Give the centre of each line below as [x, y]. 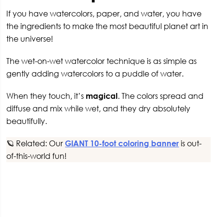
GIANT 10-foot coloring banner [122, 144]
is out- [190, 144]
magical [102, 96]
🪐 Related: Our [36, 144]
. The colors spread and [161, 96]
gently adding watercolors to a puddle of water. [95, 74]
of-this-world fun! [37, 156]
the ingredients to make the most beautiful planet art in [108, 26]
